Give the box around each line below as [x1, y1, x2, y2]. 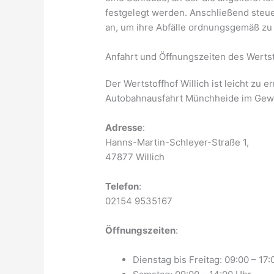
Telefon [105, 180, 139, 193]
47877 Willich [105, 151, 165, 163]
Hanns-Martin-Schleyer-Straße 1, [105, 136, 250, 149]
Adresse [105, 122, 143, 134]
